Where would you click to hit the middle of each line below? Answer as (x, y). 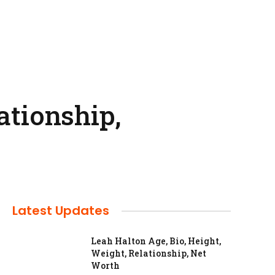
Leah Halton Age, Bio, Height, (156, 241)
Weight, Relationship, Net (149, 253)
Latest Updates (61, 211)
